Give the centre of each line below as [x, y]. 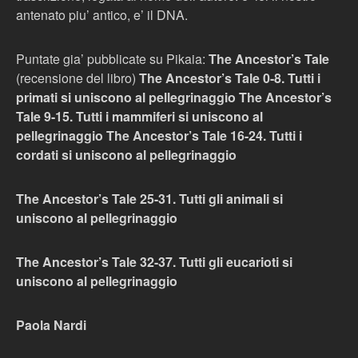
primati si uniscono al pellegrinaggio [127, 97]
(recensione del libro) [78, 78]
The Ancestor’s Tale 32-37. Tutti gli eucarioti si [154, 262]
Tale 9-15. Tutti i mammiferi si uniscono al [139, 116]
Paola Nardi [51, 325]
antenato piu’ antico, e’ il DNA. [102, 15]
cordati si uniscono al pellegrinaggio [126, 155]
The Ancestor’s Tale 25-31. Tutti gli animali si [149, 199]
